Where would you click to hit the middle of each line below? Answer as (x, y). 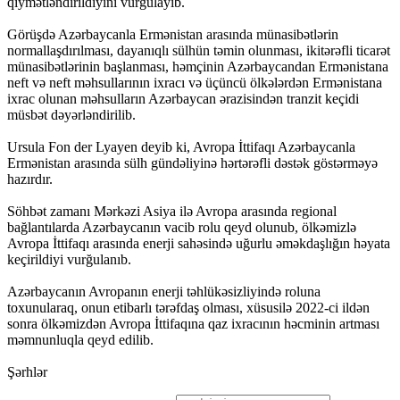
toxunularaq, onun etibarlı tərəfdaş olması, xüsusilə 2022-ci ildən (188, 308)
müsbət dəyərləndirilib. (71, 115)
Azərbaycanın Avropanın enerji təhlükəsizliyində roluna (164, 292)
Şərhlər (27, 372)
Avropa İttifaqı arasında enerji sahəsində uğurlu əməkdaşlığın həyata (199, 244)
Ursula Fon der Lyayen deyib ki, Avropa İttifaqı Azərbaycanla (181, 147)
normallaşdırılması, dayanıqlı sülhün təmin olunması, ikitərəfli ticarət (199, 51)
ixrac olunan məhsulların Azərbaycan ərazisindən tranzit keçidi (183, 99)
